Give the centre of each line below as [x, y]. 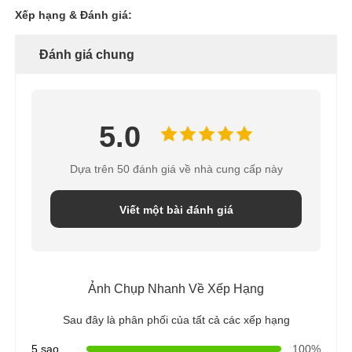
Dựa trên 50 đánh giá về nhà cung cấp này [176, 169]
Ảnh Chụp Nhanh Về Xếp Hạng [176, 289]
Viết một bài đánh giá [176, 210]
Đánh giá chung [87, 55]
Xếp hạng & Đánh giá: [74, 15]
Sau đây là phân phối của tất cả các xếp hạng [176, 320]
